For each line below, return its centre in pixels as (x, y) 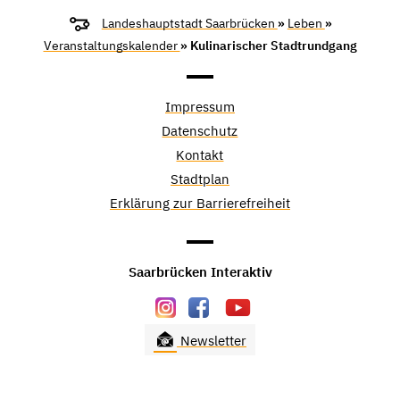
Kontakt (200, 155)
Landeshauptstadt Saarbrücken (189, 24)
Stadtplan (200, 179)
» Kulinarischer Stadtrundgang (268, 46)
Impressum (200, 107)
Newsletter (212, 340)
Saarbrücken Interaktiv (200, 271)
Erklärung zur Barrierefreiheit (200, 204)
